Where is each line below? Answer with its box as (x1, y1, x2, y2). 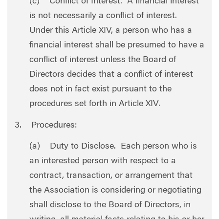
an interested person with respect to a (29, 157, 176, 166)
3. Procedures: (15, 121, 77, 130)
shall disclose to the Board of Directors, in (29, 201, 191, 210)
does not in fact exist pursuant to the (29, 85, 172, 94)
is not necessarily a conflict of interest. (29, 12, 179, 21)
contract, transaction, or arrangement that (29, 172, 193, 180)
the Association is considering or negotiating (29, 186, 201, 195)
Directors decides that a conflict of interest (29, 70, 193, 79)
